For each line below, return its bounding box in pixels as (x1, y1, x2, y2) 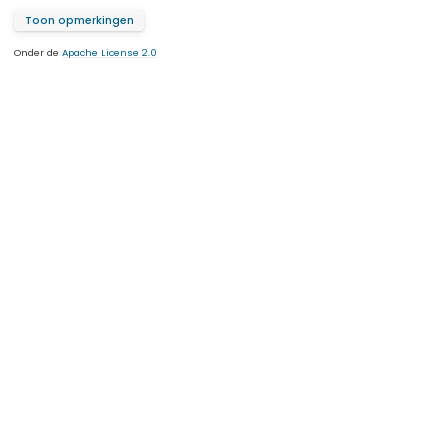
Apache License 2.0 (62, 45, 157, 59)
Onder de (14, 45, 62, 59)
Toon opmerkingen (24, 12, 134, 28)
